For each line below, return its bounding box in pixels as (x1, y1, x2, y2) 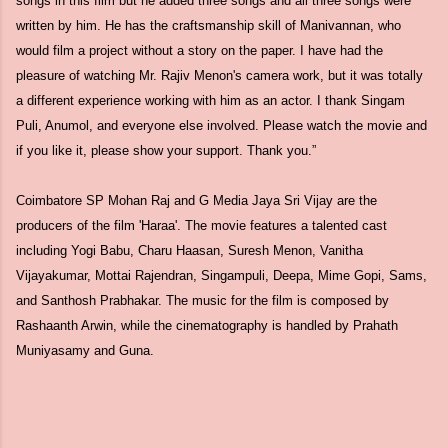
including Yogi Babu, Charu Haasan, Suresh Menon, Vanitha (16, 243, 363, 258)
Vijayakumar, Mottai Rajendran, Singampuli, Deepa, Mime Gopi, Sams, (16, 268, 427, 283)
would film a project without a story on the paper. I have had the (16, 43, 383, 58)
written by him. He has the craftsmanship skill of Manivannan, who (16, 18, 401, 33)
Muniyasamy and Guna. (16, 343, 154, 358)
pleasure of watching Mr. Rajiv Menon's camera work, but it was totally (16, 68, 423, 83)
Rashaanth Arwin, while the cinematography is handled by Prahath (16, 318, 398, 333)
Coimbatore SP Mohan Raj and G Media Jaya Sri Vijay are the (16, 193, 377, 208)
